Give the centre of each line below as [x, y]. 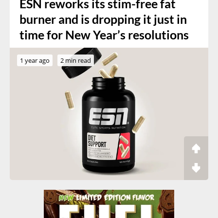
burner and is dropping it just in [103, 19]
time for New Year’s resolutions [104, 35]
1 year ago [35, 61]
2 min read [76, 61]
